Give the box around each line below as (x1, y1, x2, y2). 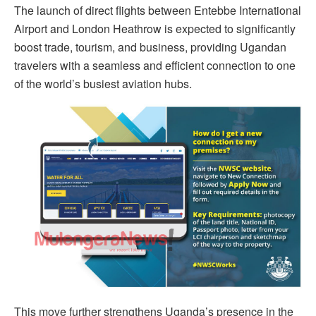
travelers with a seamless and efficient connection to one (14, 57, 296, 74)
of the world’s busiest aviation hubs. (14, 75, 192, 92)
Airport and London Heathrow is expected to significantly (14, 20, 296, 37)
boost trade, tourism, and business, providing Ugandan (14, 39, 286, 56)
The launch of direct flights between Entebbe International (14, 2, 301, 19)
